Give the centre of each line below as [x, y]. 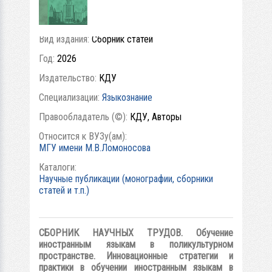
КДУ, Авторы [156, 117]
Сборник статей [122, 39]
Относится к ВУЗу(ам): [84, 136]
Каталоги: [59, 167]
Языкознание [127, 97]
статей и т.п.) [64, 190]
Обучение [215, 233]
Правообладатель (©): [84, 117]
